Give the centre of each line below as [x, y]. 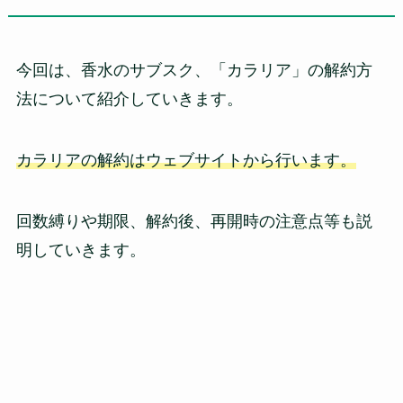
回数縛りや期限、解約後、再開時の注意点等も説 [194, 221]
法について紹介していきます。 [129, 99]
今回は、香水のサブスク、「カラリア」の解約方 [194, 71]
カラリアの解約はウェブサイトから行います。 [186, 160]
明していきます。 [81, 250]
